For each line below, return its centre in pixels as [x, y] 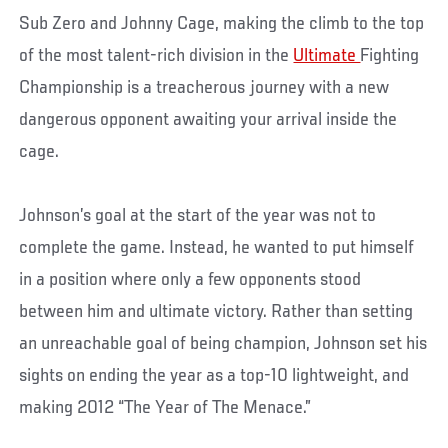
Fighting [390, 56]
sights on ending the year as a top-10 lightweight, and [214, 376]
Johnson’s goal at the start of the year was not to [198, 216]
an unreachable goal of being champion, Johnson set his [223, 344]
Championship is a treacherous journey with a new [204, 88]
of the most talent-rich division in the [156, 56]
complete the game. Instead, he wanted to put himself [217, 248]
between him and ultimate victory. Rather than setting [216, 312]
